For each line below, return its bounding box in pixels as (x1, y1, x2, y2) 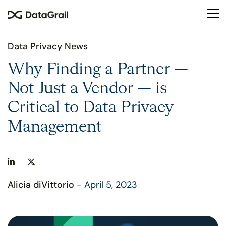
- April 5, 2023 (74, 179, 137, 191)
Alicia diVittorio (8, 179, 74, 191)
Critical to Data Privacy (8, 100, 174, 116)
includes (113, 48, 147, 61)
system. (113, 85, 145, 97)
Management (8, 119, 102, 135)
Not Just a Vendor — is (8, 81, 167, 97)
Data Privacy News (8, 40, 88, 52)
